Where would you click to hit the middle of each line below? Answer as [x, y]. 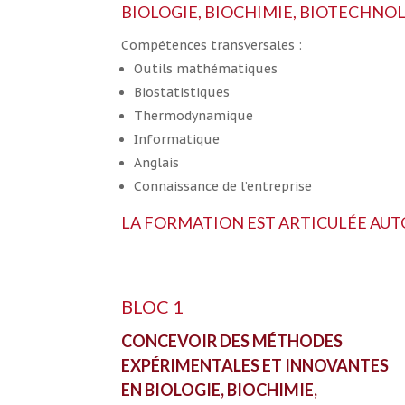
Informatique [177, 140]
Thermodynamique [194, 116]
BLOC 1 [153, 306]
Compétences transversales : [212, 46]
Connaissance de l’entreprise [223, 187]
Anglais [157, 163]
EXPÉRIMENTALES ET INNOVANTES [255, 365]
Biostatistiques [182, 93]
